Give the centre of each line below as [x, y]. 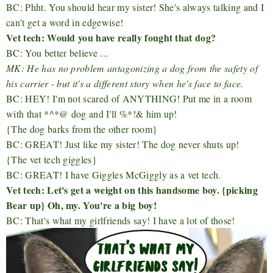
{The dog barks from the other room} [82, 129]
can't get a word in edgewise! [65, 23]
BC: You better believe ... [57, 53]
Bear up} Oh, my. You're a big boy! [81, 205]
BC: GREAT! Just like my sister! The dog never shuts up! [123, 144]
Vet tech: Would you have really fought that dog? [111, 38]
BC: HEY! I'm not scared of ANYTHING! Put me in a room [129, 99]
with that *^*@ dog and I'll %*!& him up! [92, 114]
